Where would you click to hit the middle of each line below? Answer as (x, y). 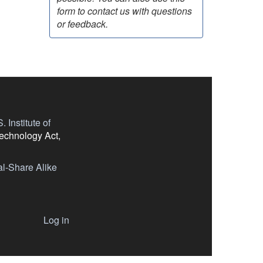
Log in (56, 220)
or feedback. (82, 24)
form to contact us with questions (124, 11)
